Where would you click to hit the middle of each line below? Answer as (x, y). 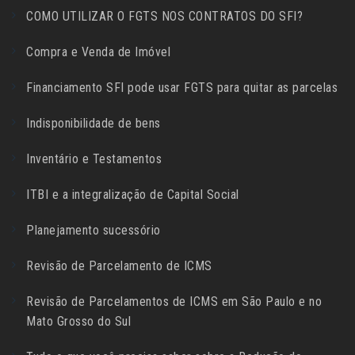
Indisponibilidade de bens (94, 124)
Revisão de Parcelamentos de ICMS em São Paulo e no (174, 302)
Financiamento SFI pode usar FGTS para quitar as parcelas (182, 88)
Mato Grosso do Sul (78, 322)
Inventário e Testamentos (94, 159)
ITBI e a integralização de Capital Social (133, 195)
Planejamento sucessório (94, 231)
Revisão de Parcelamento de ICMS (119, 266)
